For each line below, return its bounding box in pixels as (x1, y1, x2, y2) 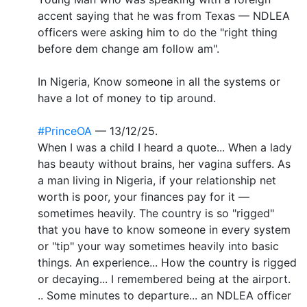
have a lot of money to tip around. (38, 90, 216, 105)
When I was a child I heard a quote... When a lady (38, 140, 292, 154)
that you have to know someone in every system (38, 222, 291, 236)
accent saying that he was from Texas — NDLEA (38, 8, 290, 23)
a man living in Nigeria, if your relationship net (38, 173, 276, 187)
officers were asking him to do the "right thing (38, 25, 278, 39)
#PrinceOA (38, 123, 92, 138)
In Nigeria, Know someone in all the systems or (38, 74, 280, 88)
